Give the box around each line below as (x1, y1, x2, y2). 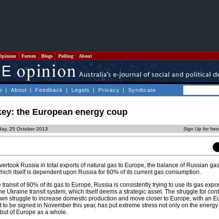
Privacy (98, 87, 120, 93)
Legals (71, 87, 90, 93)
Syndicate (128, 87, 156, 93)
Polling (57, 53, 75, 59)
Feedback (35, 87, 63, 93)
